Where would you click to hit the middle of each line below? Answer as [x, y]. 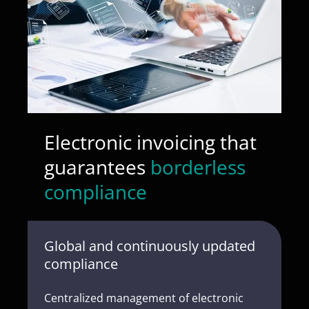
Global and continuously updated [150, 246]
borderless [198, 167]
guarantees [97, 167]
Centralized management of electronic [144, 298]
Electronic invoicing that [150, 142]
